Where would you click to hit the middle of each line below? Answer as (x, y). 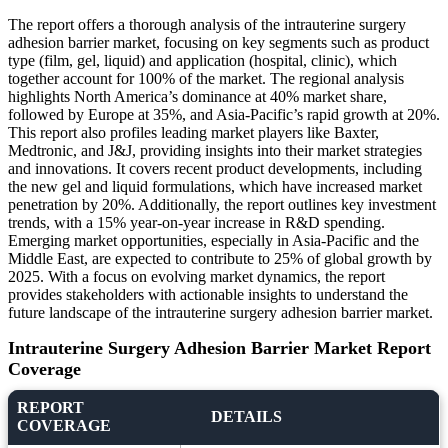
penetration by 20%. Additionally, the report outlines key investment (222, 205)
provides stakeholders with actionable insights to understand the (208, 295)
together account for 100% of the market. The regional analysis (206, 79)
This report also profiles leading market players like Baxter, (193, 133)
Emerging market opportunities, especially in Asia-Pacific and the (213, 241)
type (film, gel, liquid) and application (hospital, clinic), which (202, 61)
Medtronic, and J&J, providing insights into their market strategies (215, 151)
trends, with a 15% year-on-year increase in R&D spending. (196, 223)
